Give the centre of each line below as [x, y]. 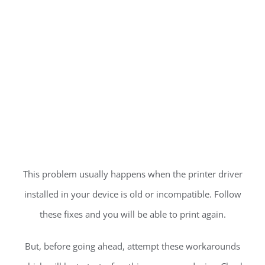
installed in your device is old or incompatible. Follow [132, 194]
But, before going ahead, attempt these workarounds [132, 246]
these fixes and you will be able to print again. [132, 214]
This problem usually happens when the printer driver [132, 174]
